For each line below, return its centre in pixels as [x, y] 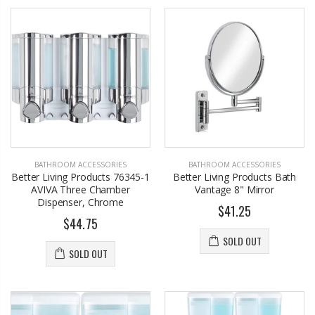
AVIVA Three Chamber [81, 190]
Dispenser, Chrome [81, 202]
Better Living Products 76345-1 [81, 177]
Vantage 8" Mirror [234, 190]
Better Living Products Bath [234, 177]
